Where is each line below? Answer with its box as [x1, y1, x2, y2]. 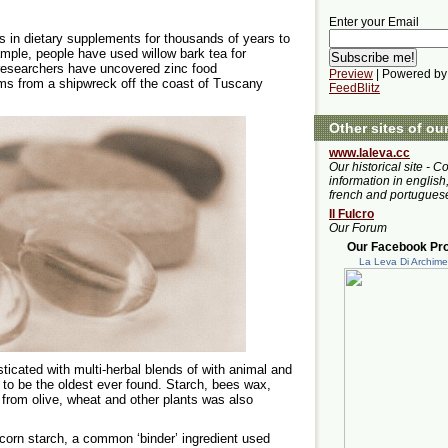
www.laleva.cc [329, 146, 410, 161]
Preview [329, 67, 373, 82]
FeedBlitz [329, 81, 380, 96]
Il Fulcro [329, 207, 374, 222]
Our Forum [329, 221, 387, 236]
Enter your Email [329, 15, 419, 30]
